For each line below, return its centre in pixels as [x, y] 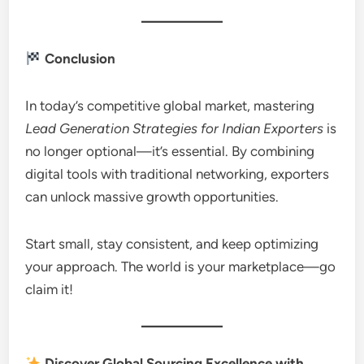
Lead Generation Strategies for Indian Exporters [175, 128]
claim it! [50, 289]
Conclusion [78, 58]
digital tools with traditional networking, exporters [178, 174]
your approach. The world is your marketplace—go [181, 266]
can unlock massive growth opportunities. [152, 197]
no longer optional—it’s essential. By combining [170, 151]
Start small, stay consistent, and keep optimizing [172, 244]
